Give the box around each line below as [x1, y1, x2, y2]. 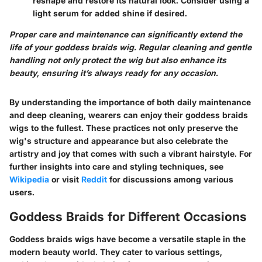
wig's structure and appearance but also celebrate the [9, 136, 228, 146]
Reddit [81, 174, 107, 184]
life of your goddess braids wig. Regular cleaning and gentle [9, 42, 251, 52]
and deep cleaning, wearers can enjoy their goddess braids [9, 110, 248, 120]
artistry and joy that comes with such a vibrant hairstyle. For [9, 149, 252, 158]
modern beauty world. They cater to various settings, [9, 246, 222, 257]
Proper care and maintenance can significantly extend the [9, 29, 242, 39]
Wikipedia [9, 174, 49, 184]
